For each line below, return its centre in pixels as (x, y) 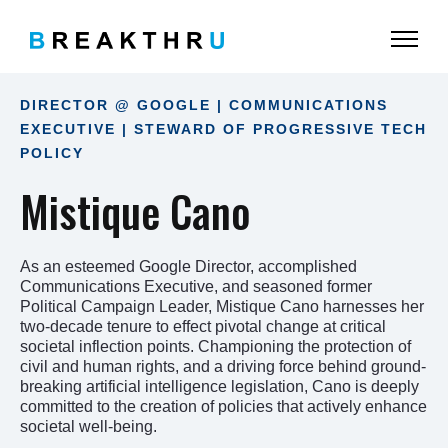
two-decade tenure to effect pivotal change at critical (203, 326)
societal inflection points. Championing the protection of (215, 346)
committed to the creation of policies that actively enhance (223, 406)
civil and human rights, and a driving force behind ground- (223, 366)
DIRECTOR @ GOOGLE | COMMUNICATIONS (204, 104)
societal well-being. (88, 426)
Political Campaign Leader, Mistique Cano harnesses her (222, 306)
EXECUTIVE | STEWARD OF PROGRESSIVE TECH (223, 128)
